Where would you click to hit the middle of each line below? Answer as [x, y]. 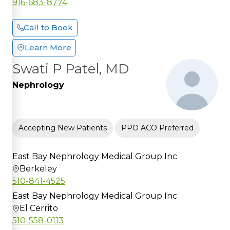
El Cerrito [39, 208]
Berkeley [38, 168]
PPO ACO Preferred [157, 128]
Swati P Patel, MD [71, 69]
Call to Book [48, 27]
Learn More [48, 47]
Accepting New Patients [63, 128]
